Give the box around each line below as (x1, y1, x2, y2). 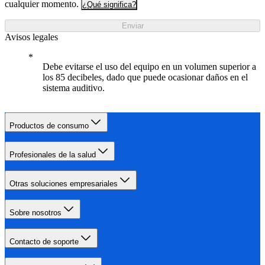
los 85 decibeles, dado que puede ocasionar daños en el (43, 72, 248, 82)
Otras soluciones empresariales (9, 179, 118, 188)
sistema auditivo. (43, 82, 105, 93)
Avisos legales (5, 31, 58, 42)
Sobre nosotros (9, 208, 62, 217)
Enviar (121, 21, 144, 30)
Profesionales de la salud (9, 150, 96, 159)
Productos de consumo (9, 121, 89, 130)
